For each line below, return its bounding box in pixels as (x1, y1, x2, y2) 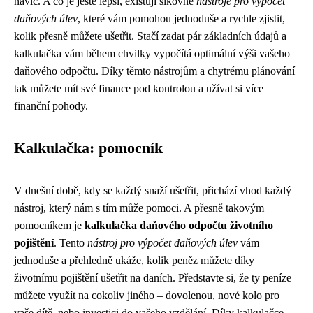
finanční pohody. (14, 100, 88, 112)
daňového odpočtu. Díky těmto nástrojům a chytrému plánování (14, 65, 295, 77)
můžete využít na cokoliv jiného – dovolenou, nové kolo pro (14, 289, 279, 301)
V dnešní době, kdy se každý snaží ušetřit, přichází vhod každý (14, 184, 291, 196)
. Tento (54, 237, 87, 249)
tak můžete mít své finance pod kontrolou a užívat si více (14, 82, 263, 94)
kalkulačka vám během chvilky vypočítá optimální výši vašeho (14, 48, 290, 59)
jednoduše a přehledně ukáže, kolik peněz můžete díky (14, 254, 254, 266)
